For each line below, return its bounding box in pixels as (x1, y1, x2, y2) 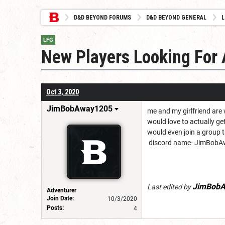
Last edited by (147, 182, 192, 191)
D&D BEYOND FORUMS (74, 14, 131, 21)
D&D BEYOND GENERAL (146, 14, 206, 21)
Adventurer (47, 186, 76, 194)
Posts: (47, 204, 64, 211)
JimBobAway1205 (47, 103, 113, 114)
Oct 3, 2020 (46, 87, 79, 96)
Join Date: (47, 194, 74, 202)
